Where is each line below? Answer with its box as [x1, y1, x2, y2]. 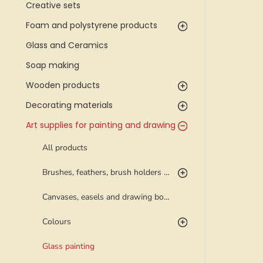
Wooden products [26, 79, 100, 91]
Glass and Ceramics [26, 39, 108, 51]
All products [42, 142, 87, 153]
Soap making [26, 59, 79, 71]
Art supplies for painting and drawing [26, 119, 176, 131]
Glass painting [42, 241, 95, 252]
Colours [42, 216, 71, 227]
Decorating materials [26, 99, 113, 111]
